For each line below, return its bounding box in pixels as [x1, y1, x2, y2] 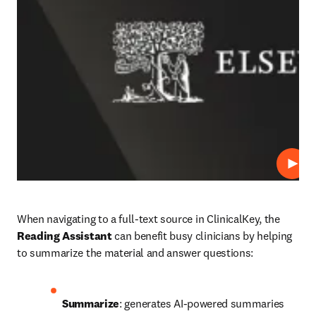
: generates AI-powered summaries [119, 296, 284, 310]
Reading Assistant [17, 229, 112, 243]
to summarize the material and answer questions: [17, 245, 256, 260]
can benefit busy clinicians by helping [111, 229, 293, 243]
